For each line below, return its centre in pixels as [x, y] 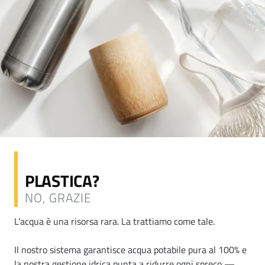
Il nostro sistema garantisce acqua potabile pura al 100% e [130, 249]
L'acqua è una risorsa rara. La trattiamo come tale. [114, 221]
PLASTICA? [62, 180]
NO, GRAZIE [58, 197]
